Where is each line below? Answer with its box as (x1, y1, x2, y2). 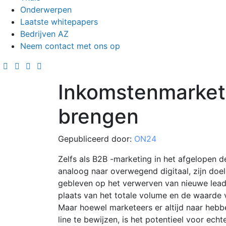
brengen (58, 104, 139, 129)
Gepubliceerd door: (58, 134, 134, 144)
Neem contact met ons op (20, 41, 120, 51)
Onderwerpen (20, 5, 72, 15)
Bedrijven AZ (20, 29, 69, 39)
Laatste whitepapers (20, 17, 98, 27)
